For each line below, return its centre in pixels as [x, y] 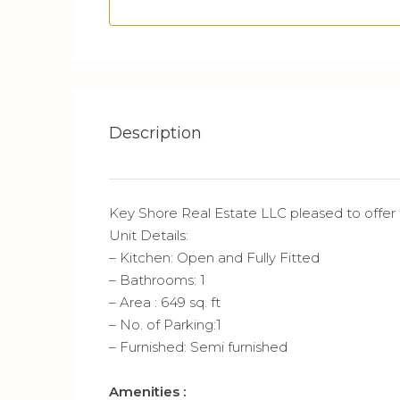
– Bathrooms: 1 [157, 279]
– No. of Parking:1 [165, 324]
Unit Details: [149, 235]
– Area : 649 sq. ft [165, 302]
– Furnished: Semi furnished [198, 346]
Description [155, 133]
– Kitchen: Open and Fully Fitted [214, 257]
